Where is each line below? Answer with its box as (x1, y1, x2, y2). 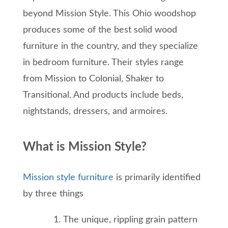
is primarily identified (113, 173, 201, 183)
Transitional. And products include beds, (23, 91, 183, 100)
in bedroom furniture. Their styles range (23, 58, 184, 68)
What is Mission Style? (23, 141, 147, 154)
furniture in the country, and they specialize (23, 42, 198, 51)
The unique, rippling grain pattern (63, 215, 197, 225)
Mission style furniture (23, 173, 113, 183)
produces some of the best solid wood (23, 25, 177, 35)
